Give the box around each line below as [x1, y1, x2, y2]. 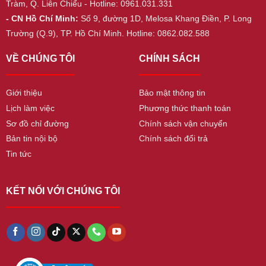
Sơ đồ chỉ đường [5, 118, 69, 128]
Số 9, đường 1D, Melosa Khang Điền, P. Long [78, 14, 252, 24]
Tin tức [5, 148, 31, 159]
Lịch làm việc [5, 103, 55, 113]
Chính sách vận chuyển [138, 118, 227, 128]
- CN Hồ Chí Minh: [5, 14, 78, 24]
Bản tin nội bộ [5, 134, 58, 144]
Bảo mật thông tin [138, 88, 205, 98]
